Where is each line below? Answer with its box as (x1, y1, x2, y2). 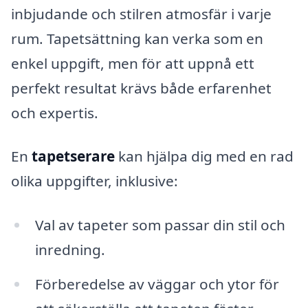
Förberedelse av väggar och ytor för (34, 274, 279, 294)
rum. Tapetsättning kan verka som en (11, 28, 263, 48)
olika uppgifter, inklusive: (11, 171, 178, 191)
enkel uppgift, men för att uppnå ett (11, 53, 254, 73)
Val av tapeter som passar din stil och (34, 215, 285, 235)
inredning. (34, 240, 105, 260)
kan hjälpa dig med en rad (115, 146, 294, 166)
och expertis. (11, 102, 98, 122)
